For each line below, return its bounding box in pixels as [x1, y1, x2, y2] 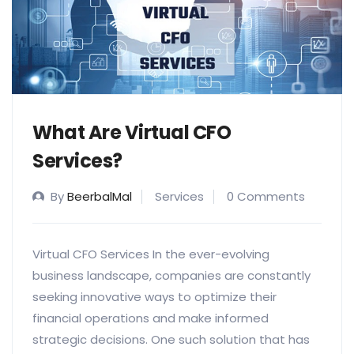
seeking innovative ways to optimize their [32, 288, 277, 306]
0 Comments [227, 188, 305, 205]
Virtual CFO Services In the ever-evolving [32, 246, 269, 263]
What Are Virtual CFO [32, 119, 232, 146]
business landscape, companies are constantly [32, 267, 311, 284]
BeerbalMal [67, 188, 132, 205]
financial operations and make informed [32, 310, 269, 327]
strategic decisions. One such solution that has [32, 331, 310, 348]
